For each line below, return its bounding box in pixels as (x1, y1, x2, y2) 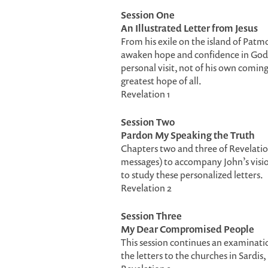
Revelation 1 (121, 87, 170, 100)
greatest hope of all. (121, 74, 202, 87)
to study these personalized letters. (121, 168, 263, 181)
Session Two (121, 115, 175, 129)
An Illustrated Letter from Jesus (121, 22, 258, 35)
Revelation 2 (121, 181, 172, 194)
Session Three (121, 209, 182, 223)
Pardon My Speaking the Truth (121, 129, 255, 142)
